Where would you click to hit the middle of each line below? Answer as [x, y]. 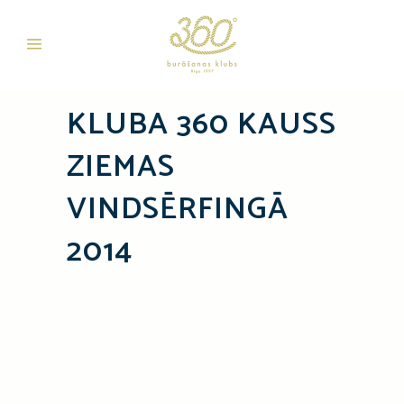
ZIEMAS [121, 167]
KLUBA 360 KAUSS [202, 125]
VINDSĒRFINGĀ [178, 210]
